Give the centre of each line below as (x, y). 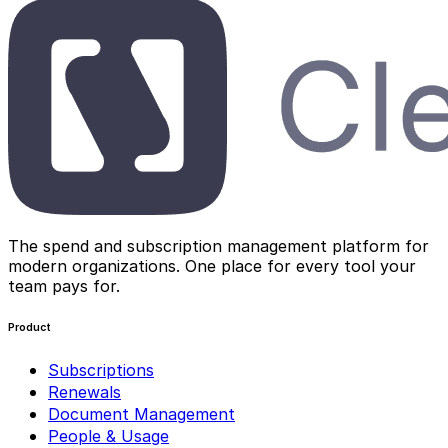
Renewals (84, 391)
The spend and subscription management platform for (218, 245)
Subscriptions (101, 369)
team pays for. (64, 285)
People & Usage (108, 435)
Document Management (141, 413)
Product (29, 327)
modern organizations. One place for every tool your (212, 265)
